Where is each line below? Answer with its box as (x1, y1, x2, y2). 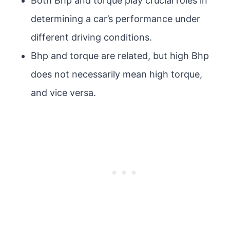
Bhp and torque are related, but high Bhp (31, 50, 209, 61)
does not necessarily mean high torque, (31, 69, 202, 80)
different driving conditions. (31, 32, 152, 43)
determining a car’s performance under (31, 13, 200, 24)
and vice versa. (31, 87, 96, 98)
